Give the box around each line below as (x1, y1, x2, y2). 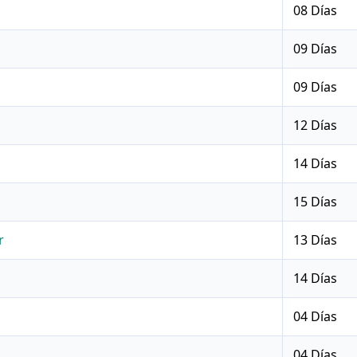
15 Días (293, 193, 338, 211)
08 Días (293, 2, 338, 20)
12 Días (293, 116, 338, 135)
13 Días (293, 231, 338, 249)
